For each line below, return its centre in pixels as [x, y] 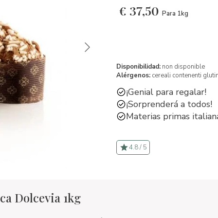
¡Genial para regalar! [166, 92]
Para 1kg [175, 14]
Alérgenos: [133, 75]
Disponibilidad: [138, 66]
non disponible [183, 66]
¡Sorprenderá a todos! [169, 104]
